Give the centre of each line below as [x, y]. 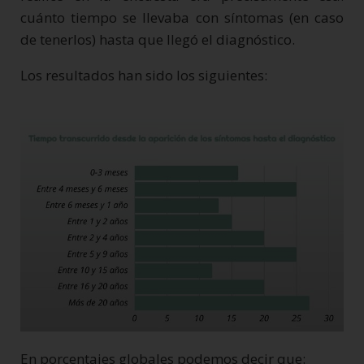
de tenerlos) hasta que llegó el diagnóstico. [158, 39]
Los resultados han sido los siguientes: [144, 75]
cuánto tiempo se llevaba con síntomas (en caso [182, 17]
